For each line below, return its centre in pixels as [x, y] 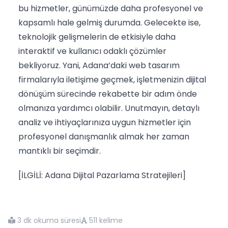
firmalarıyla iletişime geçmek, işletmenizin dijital [112, 79]
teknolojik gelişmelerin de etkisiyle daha [97, 37]
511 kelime [106, 220]
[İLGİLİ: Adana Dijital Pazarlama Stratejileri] [102, 175]
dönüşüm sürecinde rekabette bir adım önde [108, 94]
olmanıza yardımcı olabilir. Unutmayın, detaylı [109, 108]
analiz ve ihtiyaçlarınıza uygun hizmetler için [105, 122]
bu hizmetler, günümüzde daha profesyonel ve [111, 8]
